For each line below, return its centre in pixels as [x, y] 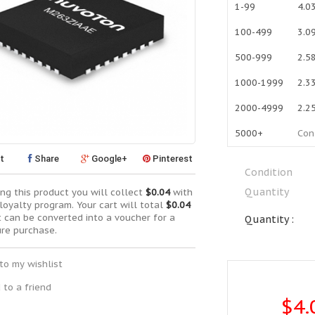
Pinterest [172, 158]
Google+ [109, 158]
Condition [268, 172]
